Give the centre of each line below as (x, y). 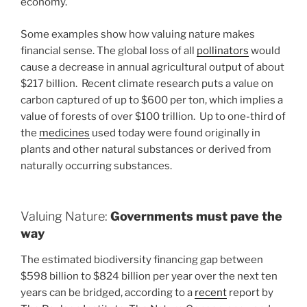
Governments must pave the (196, 217)
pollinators (223, 50)
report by (250, 292)
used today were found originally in (175, 133)
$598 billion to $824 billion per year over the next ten (149, 276)
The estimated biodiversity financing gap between (142, 259)
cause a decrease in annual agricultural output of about (152, 67)
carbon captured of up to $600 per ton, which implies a (152, 100)
